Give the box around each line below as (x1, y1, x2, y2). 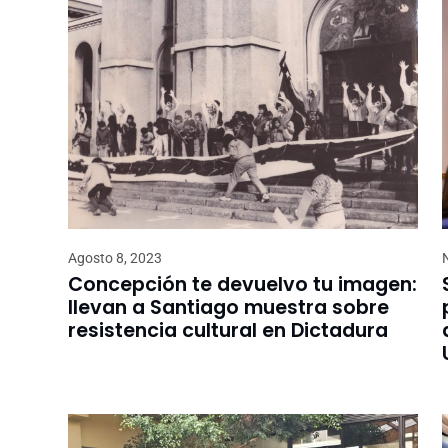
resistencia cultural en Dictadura (68, 316, 388, 344)
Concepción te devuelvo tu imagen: (68, 270, 417, 298)
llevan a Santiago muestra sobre (68, 293, 389, 321)
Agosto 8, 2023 (68, 249, 162, 266)
